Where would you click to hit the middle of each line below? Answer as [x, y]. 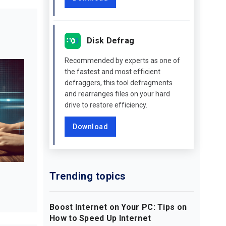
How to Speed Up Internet [100, 218]
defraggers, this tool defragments [119, 83]
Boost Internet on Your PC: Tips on [118, 207]
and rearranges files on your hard [117, 94]
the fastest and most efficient [112, 72]
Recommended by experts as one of [122, 61]
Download [90, 127]
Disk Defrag [111, 41]
